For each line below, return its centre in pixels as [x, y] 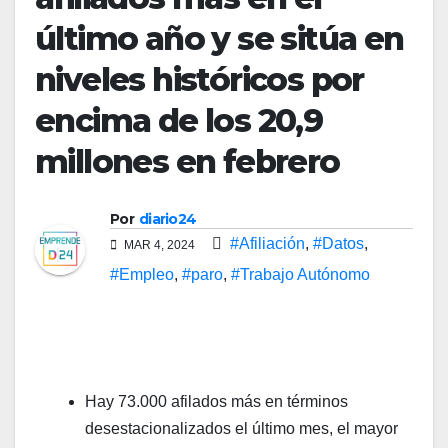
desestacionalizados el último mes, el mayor [241, 428]
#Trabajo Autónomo [300, 274]
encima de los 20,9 [179, 120]
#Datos [338, 243]
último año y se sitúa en [219, 38]
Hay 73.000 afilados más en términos [216, 401]
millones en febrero [187, 161]
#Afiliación [267, 243]
